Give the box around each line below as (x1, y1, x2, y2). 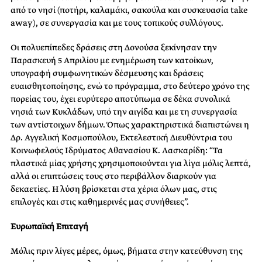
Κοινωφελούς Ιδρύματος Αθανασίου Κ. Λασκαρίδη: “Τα (11, 144, 223, 156)
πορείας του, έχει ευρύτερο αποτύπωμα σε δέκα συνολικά (11, 92, 230, 105)
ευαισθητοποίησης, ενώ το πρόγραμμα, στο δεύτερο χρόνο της (11, 80, 250, 92)
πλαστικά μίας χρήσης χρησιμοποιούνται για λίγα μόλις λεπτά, (11, 157, 251, 169)
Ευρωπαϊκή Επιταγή (11, 220, 88, 232)
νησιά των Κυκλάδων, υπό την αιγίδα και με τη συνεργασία (11, 105, 237, 118)
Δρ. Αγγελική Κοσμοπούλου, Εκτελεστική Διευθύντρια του (11, 131, 232, 143)
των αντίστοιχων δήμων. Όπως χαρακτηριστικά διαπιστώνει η (11, 118, 249, 130)
